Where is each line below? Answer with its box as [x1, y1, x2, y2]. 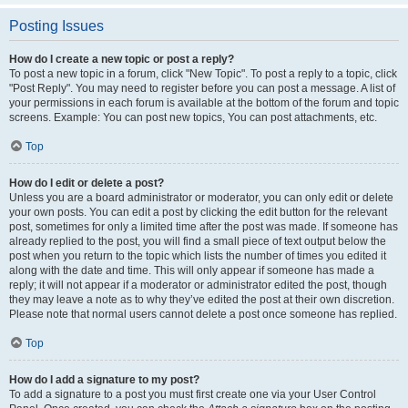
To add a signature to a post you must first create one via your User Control [9, 388, 376, 401]
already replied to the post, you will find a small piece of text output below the [9, 235, 386, 248]
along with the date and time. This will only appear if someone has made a [9, 264, 374, 277]
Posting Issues [9, 18, 104, 34]
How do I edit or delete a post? [9, 177, 164, 189]
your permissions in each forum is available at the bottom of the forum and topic [9, 97, 399, 109]
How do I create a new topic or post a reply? [9, 53, 234, 66]
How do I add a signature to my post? [9, 373, 199, 386]
